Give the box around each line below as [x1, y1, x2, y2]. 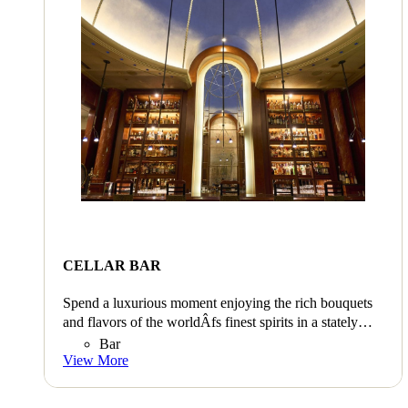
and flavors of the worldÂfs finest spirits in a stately [63, 314, 358, 331]
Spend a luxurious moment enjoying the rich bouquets [63, 295, 372, 311]
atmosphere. [63, 336, 132, 352]
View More [63, 352, 128, 369]
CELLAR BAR [63, 257, 161, 273]
